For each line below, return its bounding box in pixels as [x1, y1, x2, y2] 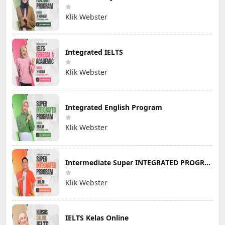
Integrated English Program [65, 102, 162, 112]
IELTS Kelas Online [65, 212, 129, 222]
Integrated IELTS [65, 47, 123, 57]
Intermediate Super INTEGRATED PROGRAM [204, 157, 210, 167]
